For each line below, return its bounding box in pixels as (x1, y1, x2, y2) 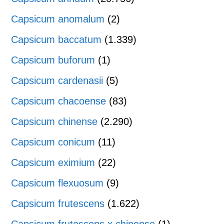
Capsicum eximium (11, 157, 95, 168)
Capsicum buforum (11, 54, 95, 65)
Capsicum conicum (11, 136, 95, 147)
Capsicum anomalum (11, 13, 105, 24)
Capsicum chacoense (11, 95, 106, 106)
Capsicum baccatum (11, 34, 102, 45)
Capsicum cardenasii (11, 75, 103, 86)
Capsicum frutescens (11, 198, 105, 209)
